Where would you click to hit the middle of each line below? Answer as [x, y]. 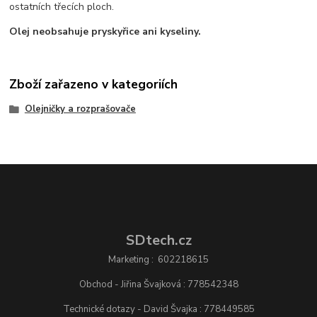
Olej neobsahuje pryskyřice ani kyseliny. [105, 32]
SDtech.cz [158, 241]
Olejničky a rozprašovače [80, 109]
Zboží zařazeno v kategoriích [94, 84]
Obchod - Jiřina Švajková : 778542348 [158, 285]
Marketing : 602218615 [158, 260]
